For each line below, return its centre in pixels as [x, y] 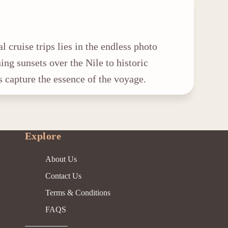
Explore [43, 136]
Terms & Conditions [78, 193]
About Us [61, 159]
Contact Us [63, 176]
